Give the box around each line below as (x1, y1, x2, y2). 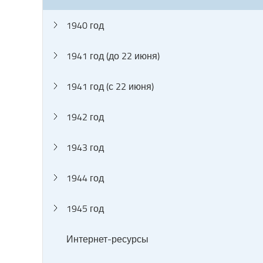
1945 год (66, 202, 104, 215)
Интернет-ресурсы (66, 232, 149, 245)
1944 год (66, 171, 104, 184)
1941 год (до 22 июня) (66, 49, 160, 62)
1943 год (66, 141, 104, 154)
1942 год (66, 110, 104, 123)
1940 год (66, 19, 104, 32)
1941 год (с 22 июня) (66, 80, 154, 93)
